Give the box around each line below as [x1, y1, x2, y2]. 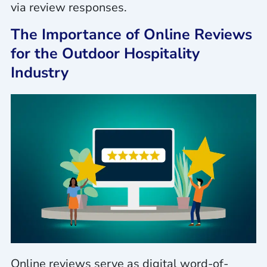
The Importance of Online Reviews [10, 24, 252, 45]
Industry [10, 63, 69, 83]
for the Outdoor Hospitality [10, 44, 200, 64]
